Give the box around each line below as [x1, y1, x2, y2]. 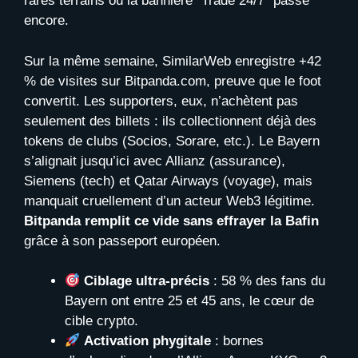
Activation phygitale [84, 333, 212, 348]
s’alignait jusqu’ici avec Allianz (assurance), [24, 153, 285, 169]
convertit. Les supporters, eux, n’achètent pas [24, 93, 298, 109]
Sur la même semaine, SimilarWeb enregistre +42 [24, 53, 321, 69]
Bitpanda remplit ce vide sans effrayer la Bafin [24, 213, 319, 229]
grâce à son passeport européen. [24, 233, 221, 249]
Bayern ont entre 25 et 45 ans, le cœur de [65, 293, 314, 308]
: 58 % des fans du [209, 273, 326, 288]
